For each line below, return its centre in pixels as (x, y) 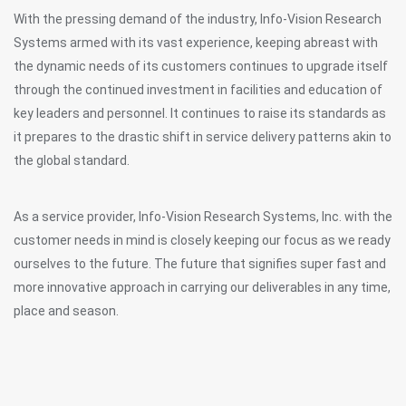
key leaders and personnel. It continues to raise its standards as (200, 113)
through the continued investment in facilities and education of (198, 90)
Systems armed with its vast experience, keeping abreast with (196, 43)
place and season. (66, 311)
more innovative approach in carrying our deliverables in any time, (202, 287)
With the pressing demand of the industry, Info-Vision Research (198, 19)
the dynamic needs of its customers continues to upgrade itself (201, 66)
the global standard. (72, 160)
